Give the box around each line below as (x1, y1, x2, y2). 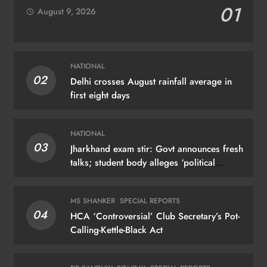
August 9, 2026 (38, 5, 96, 17)
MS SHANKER (70, 195, 115, 206)
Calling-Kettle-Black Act (70, 223, 163, 237)
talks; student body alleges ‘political (70, 156, 215, 169)
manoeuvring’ (70, 169, 125, 183)
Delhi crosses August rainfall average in (70, 74, 232, 88)
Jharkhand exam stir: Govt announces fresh (70, 142, 243, 156)
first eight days (70, 88, 130, 102)
